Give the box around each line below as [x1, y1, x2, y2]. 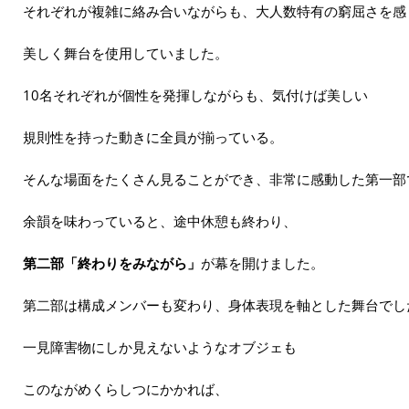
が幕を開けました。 [201, 253, 324, 272]
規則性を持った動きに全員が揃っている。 [23, 127, 283, 146]
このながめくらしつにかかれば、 [23, 379, 228, 398]
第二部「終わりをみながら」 [23, 253, 201, 272]
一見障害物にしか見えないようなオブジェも [23, 337, 297, 356]
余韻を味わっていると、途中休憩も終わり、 [23, 211, 297, 230]
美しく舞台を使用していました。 [23, 43, 228, 62]
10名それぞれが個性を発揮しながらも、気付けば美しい [23, 85, 368, 104]
